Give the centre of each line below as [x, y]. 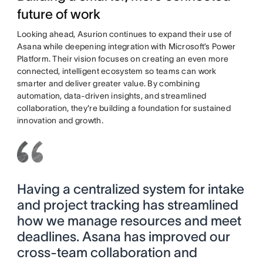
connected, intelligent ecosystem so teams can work [117, 71]
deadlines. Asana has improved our [123, 236]
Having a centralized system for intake [130, 189]
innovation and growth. [60, 120]
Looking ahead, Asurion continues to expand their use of [124, 34]
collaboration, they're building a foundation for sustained [124, 108]
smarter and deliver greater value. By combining [108, 83]
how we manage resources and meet [129, 220]
